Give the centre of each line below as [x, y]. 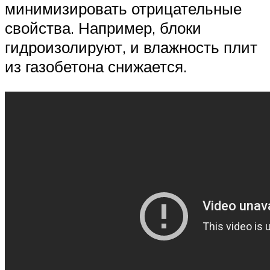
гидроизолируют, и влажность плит [131, 47]
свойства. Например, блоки [103, 28]
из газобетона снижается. [96, 67]
